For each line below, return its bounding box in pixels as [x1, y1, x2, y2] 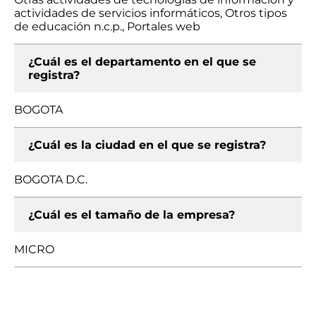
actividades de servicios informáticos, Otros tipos [14, 6, 287, 20]
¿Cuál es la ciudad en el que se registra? [28, 138, 266, 152]
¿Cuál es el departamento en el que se [28, 55, 256, 68]
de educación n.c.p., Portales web [14, 20, 200, 33]
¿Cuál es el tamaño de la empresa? [28, 208, 235, 221]
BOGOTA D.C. [14, 173, 87, 186]
